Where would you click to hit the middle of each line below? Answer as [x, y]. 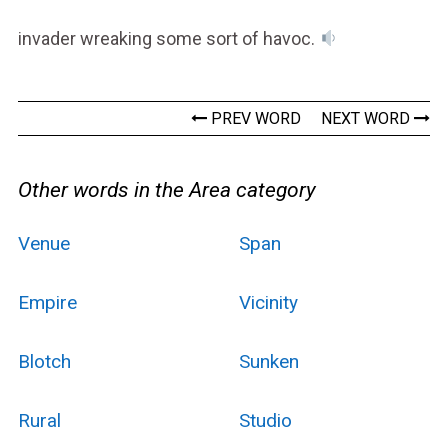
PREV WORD [254, 118]
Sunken [268, 361]
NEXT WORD [368, 118]
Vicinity [268, 302]
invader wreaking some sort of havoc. [168, 38]
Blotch [44, 361]
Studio [265, 420]
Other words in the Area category [166, 189]
